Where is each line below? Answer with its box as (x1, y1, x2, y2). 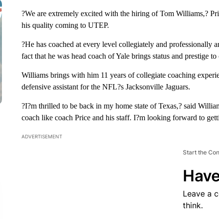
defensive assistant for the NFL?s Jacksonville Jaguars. (21, 83, 190, 91)
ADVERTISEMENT (21, 133, 62, 139)
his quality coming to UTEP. (21, 21, 109, 29)
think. (182, 200, 203, 210)
